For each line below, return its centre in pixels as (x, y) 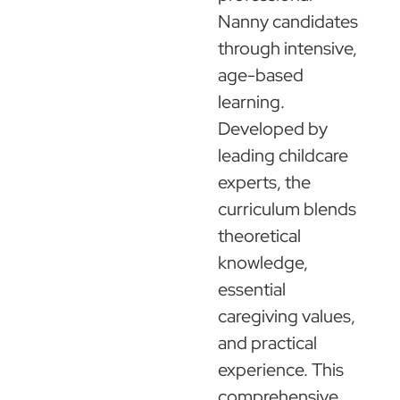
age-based (261, 75)
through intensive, (287, 48)
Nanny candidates (288, 21)
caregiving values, (287, 316)
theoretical (259, 235)
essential (252, 289)
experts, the (264, 182)
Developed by (273, 128)
